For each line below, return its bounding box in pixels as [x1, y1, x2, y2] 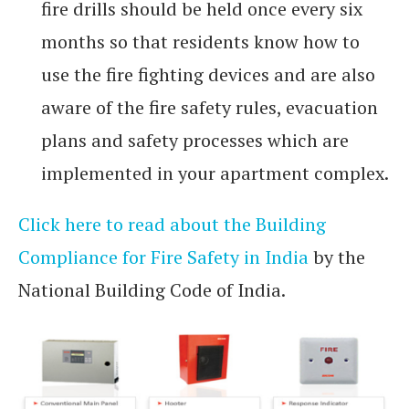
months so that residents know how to [41, 29, 360, 55]
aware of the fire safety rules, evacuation [41, 95, 378, 121]
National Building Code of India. [18, 278, 286, 303]
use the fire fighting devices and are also [41, 62, 375, 88]
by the [309, 245, 365, 270]
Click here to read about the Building [18, 212, 326, 237]
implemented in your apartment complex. [41, 161, 389, 186]
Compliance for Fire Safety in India [18, 245, 309, 270]
